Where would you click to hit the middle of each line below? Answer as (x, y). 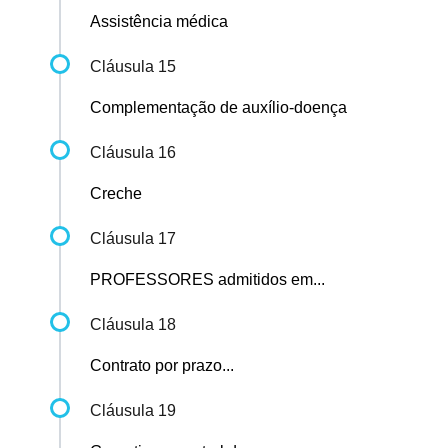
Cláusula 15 (133, 67)
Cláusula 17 (133, 239)
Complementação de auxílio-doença (218, 108)
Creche (116, 194)
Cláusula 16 (133, 153)
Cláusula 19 (133, 411)
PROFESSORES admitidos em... (207, 280)
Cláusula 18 (133, 325)
